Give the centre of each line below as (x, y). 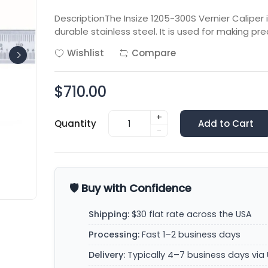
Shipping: (109, 214)
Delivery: (107, 255)
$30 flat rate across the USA (191, 214)
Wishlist (86, 53)
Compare (154, 53)
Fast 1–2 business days (190, 234)
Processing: (114, 234)
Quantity (76, 123)
